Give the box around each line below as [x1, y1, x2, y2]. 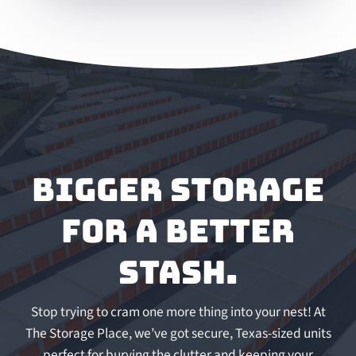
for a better [61, 210, 295, 253]
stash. [118, 251, 238, 294]
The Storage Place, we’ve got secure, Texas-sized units [25, 323, 331, 344]
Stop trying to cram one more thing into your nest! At [30, 302, 326, 323]
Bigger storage [32, 168, 324, 211]
